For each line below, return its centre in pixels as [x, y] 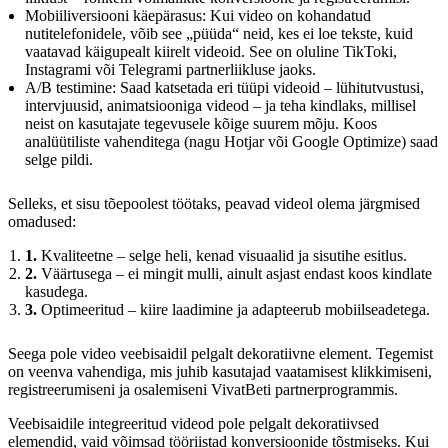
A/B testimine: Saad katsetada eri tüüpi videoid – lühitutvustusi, [224, 87]
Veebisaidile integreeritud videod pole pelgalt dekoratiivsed [193, 423]
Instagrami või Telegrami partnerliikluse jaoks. [170, 69]
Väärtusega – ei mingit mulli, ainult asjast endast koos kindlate [234, 273]
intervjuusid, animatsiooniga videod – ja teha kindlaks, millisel [220, 105]
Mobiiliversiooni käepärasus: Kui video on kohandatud [198, 15]
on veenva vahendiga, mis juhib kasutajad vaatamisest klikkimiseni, [220, 371]
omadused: [42, 221]
